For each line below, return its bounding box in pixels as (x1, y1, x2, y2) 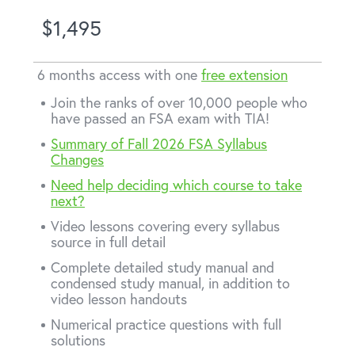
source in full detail (51, 232, 166, 251)
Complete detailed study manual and (51, 258, 274, 277)
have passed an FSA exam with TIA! (51, 109, 269, 128)
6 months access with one (37, 65, 201, 84)
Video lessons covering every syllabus (51, 216, 280, 235)
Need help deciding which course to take (51, 175, 302, 194)
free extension (201, 65, 288, 84)
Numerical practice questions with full (51, 315, 281, 334)
